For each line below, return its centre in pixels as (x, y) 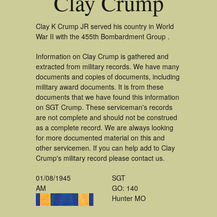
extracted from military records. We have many (108, 66)
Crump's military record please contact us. (100, 158)
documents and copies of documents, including (108, 77)
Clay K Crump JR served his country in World (105, 26)
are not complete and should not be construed (107, 117)
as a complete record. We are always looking (105, 127)
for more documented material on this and (100, 138)
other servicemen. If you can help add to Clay (105, 148)
